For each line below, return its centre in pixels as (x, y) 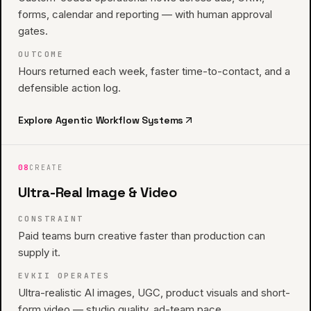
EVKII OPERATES (64, 276)
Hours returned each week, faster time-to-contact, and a (154, 71)
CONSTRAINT (51, 219)
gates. (33, 31)
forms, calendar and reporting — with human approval (145, 14)
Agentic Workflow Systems (119, 120)
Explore (37, 120)
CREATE (47, 168)
